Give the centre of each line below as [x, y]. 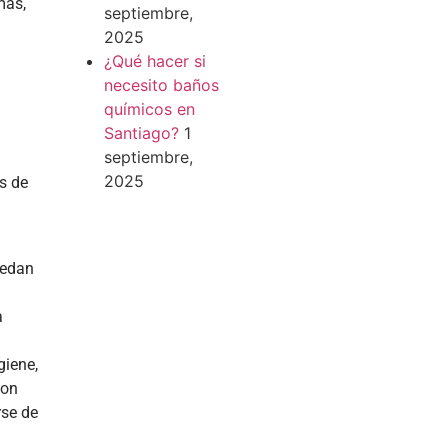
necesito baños [161, 85]
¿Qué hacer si [154, 61]
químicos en [149, 109]
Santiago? [141, 133]
